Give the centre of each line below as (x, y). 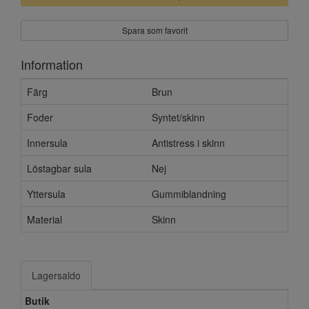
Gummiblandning (189, 194)
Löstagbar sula (59, 168)
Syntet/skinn (178, 117)
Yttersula (46, 194)
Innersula (47, 143)
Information (52, 64)
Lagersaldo (56, 275)
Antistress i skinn (188, 143)
